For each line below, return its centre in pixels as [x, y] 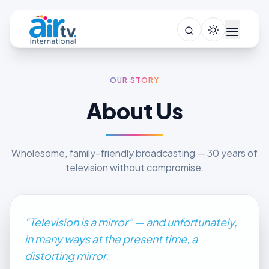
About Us [134, 111]
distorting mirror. [67, 255]
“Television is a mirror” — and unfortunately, [131, 222]
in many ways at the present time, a [111, 239]
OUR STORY [134, 80]
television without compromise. [134, 167]
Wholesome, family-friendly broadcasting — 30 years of [134, 153]
